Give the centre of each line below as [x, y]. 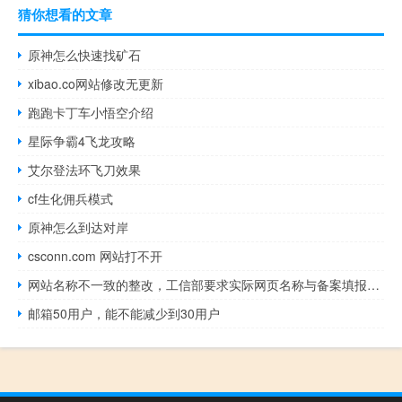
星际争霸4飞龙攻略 [82, 141]
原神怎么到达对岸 [79, 227]
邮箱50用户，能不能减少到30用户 [124, 314]
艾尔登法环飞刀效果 [85, 170]
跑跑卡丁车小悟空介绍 [91, 113]
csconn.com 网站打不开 [96, 256]
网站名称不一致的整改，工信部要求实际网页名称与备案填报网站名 [374, 285]
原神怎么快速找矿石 [85, 55]
